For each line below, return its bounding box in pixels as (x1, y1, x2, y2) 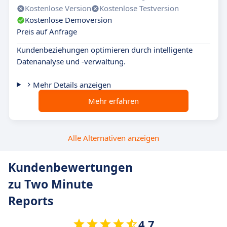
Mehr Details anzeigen (32, 80, 111, 90)
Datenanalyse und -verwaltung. (17, 56, 126, 66)
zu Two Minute (8, 176, 93, 192)
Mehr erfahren (88, 96, 139, 106)
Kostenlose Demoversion (25, 15, 112, 25)
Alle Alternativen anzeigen (68, 133, 159, 143)
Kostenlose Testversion (99, 3, 179, 13)
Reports (8, 193, 53, 209)
